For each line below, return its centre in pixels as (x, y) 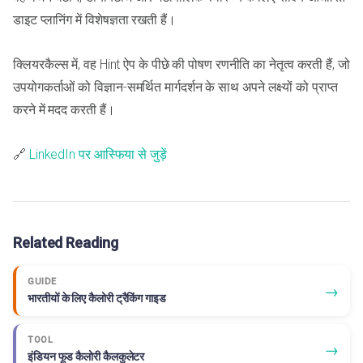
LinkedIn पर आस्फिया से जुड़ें (98, 155)
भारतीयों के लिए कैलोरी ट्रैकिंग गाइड (97, 299)
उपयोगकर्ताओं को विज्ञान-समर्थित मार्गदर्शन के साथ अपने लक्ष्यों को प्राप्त (175, 88)
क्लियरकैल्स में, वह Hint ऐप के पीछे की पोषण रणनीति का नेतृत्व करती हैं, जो (181, 65)
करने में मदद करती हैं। (64, 110)
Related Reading (66, 243)
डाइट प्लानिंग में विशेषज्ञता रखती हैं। (94, 20)
